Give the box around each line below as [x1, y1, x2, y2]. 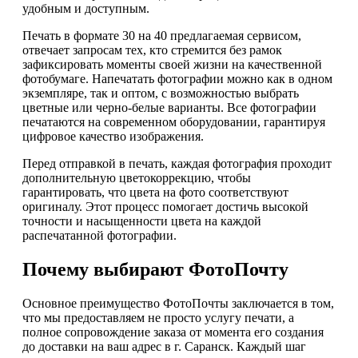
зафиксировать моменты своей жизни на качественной [22, 58, 322, 72]
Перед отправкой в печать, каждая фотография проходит [22, 157, 332, 171]
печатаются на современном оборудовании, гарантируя [22, 115, 325, 129]
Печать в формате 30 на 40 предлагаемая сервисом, [22, 29, 301, 43]
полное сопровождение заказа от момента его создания [22, 325, 324, 340]
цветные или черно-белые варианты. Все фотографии [22, 101, 316, 115]
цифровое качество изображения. [22, 129, 204, 144]
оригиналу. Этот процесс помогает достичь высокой [22, 200, 308, 214]
